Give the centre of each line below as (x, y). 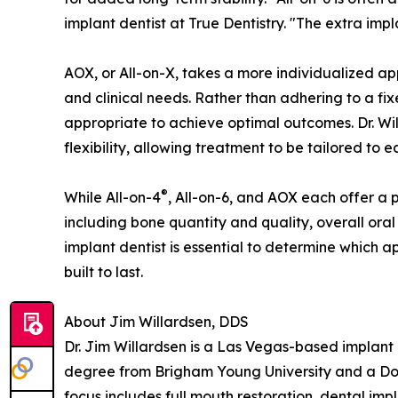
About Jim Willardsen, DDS (156, 322)
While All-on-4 (112, 198)
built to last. (103, 272)
